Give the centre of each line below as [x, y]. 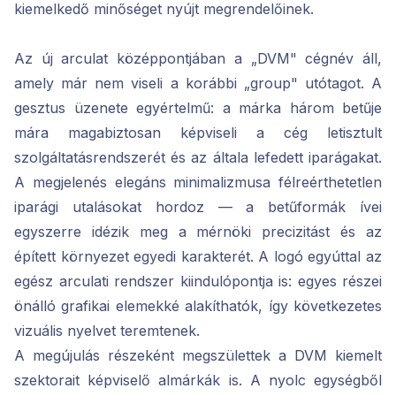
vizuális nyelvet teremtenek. [107, 331]
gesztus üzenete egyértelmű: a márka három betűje [198, 108]
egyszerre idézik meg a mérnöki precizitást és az [198, 232]
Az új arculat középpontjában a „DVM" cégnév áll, [198, 59]
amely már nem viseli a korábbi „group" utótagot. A [198, 84]
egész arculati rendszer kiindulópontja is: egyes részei [198, 282]
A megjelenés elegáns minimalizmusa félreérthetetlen [198, 183]
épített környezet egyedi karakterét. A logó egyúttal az [198, 257]
